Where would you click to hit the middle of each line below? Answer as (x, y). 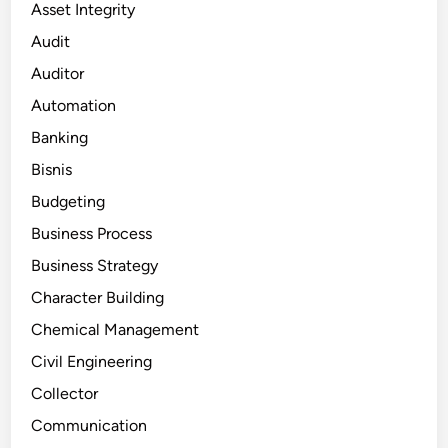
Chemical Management (115, 330)
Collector (65, 394)
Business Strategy (95, 266)
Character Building (98, 298)
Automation (74, 106)
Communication (89, 426)
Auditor (58, 74)
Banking (60, 138)
